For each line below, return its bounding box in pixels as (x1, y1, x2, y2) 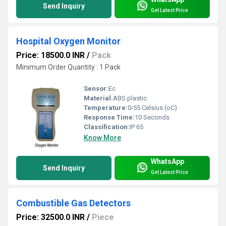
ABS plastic (113, 94, 147, 102)
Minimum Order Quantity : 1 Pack (16, 63, 121, 72)
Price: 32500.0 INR (16, 212, 85, 222)
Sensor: (84, 85, 108, 93)
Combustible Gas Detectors (16, 198, 131, 209)
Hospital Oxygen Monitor (16, 36, 121, 47)
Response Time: (84, 114, 135, 122)
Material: (84, 94, 113, 102)
